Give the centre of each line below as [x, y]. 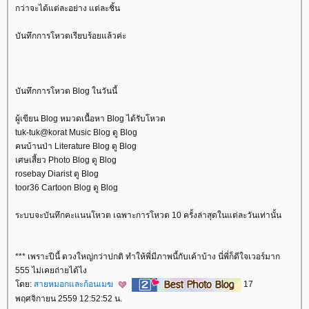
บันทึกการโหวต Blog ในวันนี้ [66, 91]
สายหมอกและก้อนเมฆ [74, 285]
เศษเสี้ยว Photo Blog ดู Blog [66, 160]
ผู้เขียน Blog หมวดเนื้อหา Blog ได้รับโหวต [90, 119]
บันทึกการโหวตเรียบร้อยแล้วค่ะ [71, 36]
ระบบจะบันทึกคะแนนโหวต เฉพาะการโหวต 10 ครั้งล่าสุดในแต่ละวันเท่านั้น [148, 216]
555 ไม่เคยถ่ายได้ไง [51, 271]
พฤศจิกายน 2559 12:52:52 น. [69, 299]
